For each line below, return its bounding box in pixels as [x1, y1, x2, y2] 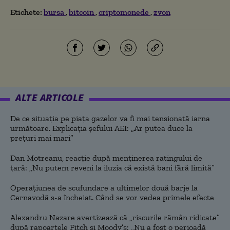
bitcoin [69, 7, 95, 17]
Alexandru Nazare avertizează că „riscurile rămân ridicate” [10, 212, 220, 222]
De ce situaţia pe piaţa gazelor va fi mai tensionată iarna [10, 113, 210, 123]
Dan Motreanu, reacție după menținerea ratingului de [10, 152, 202, 163]
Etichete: [10, 7, 42, 17]
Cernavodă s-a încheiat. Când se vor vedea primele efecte [10, 192, 214, 202]
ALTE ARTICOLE [15, 90, 84, 104]
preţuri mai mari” [10, 132, 73, 143]
